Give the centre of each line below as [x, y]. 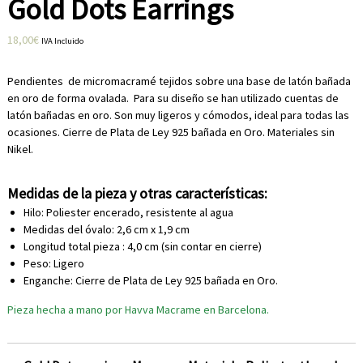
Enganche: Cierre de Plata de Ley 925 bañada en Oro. [150, 281]
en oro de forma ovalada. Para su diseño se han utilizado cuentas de [173, 98]
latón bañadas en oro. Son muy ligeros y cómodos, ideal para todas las [178, 115]
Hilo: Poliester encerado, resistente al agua [128, 213]
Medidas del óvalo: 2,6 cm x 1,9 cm [106, 230]
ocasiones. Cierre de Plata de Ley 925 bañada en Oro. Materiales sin [171, 132]
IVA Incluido [62, 41]
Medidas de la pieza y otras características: [137, 194]
